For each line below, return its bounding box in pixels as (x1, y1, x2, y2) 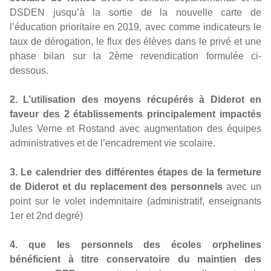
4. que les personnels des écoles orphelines (10, 240, 261, 250)
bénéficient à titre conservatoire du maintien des (10, 254, 261, 264)
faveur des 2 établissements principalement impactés (10, 109, 261, 119)
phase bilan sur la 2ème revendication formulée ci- (10, 51, 261, 61)
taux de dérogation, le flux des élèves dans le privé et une (10, 36, 261, 47)
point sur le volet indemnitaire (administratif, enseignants (10, 196, 261, 206)
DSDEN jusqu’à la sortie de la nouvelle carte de (10, 7, 261, 18)
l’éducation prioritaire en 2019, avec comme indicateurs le (10, 22, 261, 32)
